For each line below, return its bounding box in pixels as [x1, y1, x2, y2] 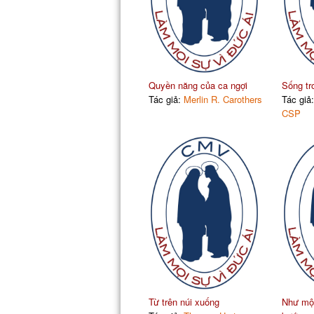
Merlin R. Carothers [183, 92, 262, 106]
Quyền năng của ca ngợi [148, 78, 247, 92]
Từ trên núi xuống [148, 294, 219, 308]
